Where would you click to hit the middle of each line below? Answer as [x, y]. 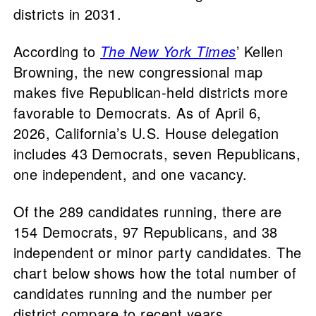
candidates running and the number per [143, 293]
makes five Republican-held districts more [151, 92]
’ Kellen [260, 51]
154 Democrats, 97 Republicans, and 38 [145, 232]
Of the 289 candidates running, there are [147, 212]
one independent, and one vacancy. [130, 174]
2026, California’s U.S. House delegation [146, 133]
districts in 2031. [67, 14]
